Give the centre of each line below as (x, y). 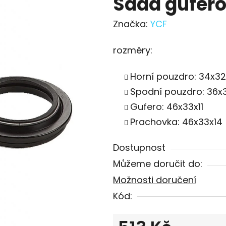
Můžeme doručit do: (158, 164)
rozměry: (133, 50)
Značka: (132, 24)
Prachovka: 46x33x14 (176, 122)
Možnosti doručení (155, 180)
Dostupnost (139, 148)
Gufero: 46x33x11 (167, 107)
